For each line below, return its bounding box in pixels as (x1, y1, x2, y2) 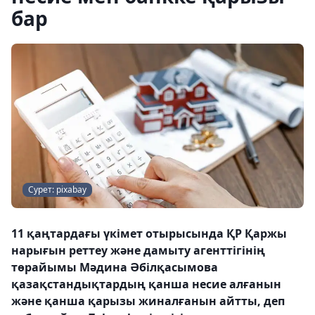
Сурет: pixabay (28, 184, 86, 195)
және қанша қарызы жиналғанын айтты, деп (11, 293, 285, 309)
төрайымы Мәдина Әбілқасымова (11, 259, 218, 275)
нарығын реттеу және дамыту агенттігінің (11, 243, 265, 258)
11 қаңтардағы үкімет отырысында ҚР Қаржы (11, 226, 287, 241)
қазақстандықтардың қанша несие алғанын (11, 276, 281, 292)
